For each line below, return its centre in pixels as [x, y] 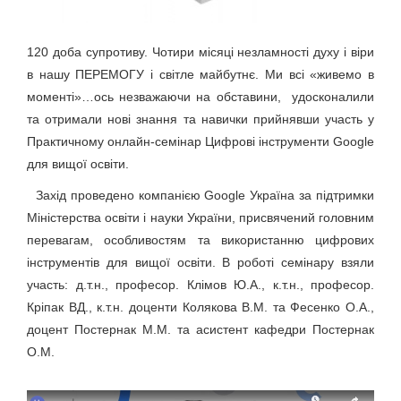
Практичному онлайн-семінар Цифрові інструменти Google [200, 141]
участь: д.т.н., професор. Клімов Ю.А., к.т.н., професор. [200, 284]
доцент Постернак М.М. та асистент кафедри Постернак [200, 329]
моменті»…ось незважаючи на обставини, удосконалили [200, 96]
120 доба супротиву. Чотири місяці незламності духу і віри [200, 51]
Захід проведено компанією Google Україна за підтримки [205, 195]
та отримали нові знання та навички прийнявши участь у [200, 119]
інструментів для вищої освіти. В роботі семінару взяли [200, 262]
